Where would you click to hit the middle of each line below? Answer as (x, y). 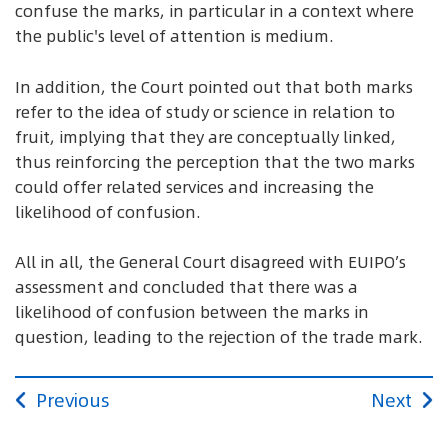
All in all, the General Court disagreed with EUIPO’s (210, 262)
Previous (73, 400)
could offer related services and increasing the (194, 186)
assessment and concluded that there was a (186, 287)
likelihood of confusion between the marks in (192, 312)
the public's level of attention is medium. (174, 35)
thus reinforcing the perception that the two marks (215, 161)
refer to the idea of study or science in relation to (205, 111)
